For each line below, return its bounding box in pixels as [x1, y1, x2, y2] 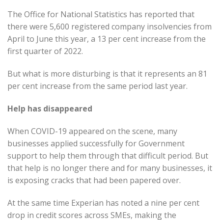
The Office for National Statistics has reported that [7, 9, 194, 20]
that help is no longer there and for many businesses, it [7, 162, 212, 173]
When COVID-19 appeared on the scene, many [7, 125, 177, 137]
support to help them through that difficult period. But [7, 150, 208, 161]
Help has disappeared [7, 103, 92, 114]
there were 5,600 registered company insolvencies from [7, 21, 212, 32]
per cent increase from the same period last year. [7, 81, 188, 92]
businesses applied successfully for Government [7, 137, 185, 149]
